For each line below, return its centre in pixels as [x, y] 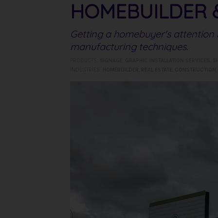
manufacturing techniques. [129, 46]
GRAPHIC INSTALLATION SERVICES [168, 60]
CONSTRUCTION [195, 70]
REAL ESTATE [157, 70]
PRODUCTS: [85, 60]
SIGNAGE [111, 60]
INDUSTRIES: [86, 70]
